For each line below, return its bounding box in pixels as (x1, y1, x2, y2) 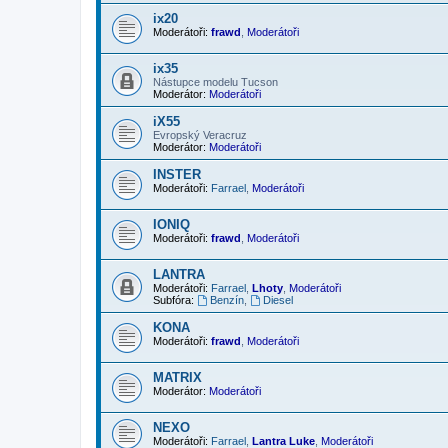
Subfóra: (153, 293, 194, 306)
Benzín (209, 293, 244, 306)
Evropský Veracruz (153, 128, 247, 141)
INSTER (153, 166, 201, 182)
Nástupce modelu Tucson (153, 75, 278, 88)
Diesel (262, 293, 293, 306)
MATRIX (153, 369, 202, 385)
